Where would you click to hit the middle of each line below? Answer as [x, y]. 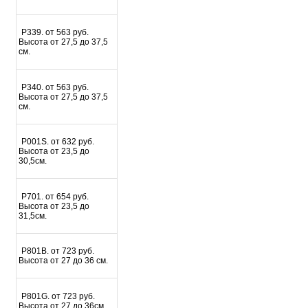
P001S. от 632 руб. [58, 142]
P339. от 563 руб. [55, 33]
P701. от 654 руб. [55, 196]
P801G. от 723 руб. [58, 296]
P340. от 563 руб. [55, 87]
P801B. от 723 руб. [58, 251]
